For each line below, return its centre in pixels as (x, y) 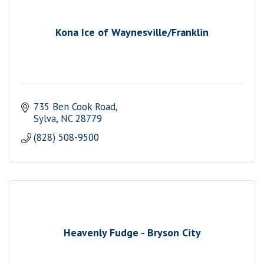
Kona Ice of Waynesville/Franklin (132, 32)
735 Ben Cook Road (75, 107)
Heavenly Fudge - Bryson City (132, 232)
